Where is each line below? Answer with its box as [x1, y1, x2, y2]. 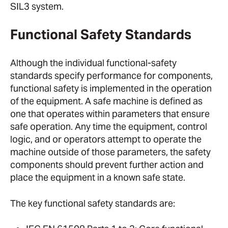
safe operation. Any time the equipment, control [10, 121, 207, 133]
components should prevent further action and [10, 159, 204, 171]
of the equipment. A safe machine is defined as [10, 95, 203, 107]
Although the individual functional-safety [10, 57, 177, 69]
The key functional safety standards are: [10, 197, 175, 209]
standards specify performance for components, [10, 70, 213, 82]
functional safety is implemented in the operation [10, 82, 212, 95]
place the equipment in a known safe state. [10, 172, 185, 184]
